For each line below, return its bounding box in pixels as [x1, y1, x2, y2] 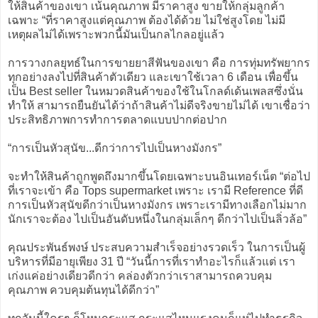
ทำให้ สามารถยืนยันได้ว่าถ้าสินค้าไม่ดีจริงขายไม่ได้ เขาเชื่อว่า [8, 99, 310, 111]
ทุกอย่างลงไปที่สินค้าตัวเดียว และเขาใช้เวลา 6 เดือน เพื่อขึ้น [8, 70, 298, 83]
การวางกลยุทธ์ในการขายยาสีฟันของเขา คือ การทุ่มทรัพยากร [8, 56, 310, 69]
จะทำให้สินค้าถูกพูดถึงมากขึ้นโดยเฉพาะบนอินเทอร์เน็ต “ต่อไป [8, 170, 310, 182]
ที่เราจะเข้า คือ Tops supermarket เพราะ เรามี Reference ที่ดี [8, 184, 303, 197]
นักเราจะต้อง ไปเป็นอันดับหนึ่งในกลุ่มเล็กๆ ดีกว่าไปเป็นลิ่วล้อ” [8, 212, 307, 225]
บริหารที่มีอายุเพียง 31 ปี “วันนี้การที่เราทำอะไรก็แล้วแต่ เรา [8, 255, 295, 268]
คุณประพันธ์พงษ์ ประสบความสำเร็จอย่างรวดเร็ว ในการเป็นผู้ [8, 241, 305, 253]
